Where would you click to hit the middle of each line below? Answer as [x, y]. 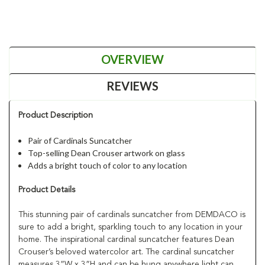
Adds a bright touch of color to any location [108, 165]
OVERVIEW [132, 59]
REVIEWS [132, 85]
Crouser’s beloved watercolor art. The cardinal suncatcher [126, 252]
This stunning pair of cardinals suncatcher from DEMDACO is [132, 214]
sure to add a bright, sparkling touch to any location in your [130, 227]
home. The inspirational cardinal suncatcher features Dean [126, 239]
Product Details [47, 190]
